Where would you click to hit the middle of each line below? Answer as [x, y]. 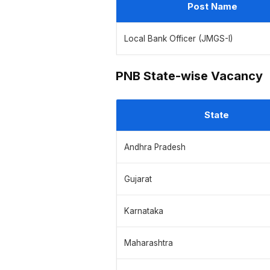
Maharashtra [149, 243]
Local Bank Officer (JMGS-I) [178, 39]
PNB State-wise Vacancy [189, 76]
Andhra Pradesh [155, 147]
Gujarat [138, 179]
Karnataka [144, 211]
